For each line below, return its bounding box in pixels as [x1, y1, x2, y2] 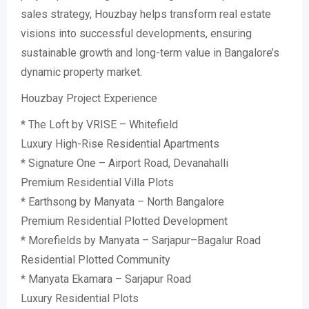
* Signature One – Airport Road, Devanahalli [21, 157, 228, 170]
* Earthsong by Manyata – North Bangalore [21, 195, 224, 208]
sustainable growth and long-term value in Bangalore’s [21, 46, 279, 59]
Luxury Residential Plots [21, 292, 139, 305]
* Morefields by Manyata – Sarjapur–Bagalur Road [21, 234, 261, 247]
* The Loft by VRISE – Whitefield [21, 118, 178, 131]
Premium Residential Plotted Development [21, 215, 228, 228]
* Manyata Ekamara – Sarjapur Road [21, 272, 191, 286]
